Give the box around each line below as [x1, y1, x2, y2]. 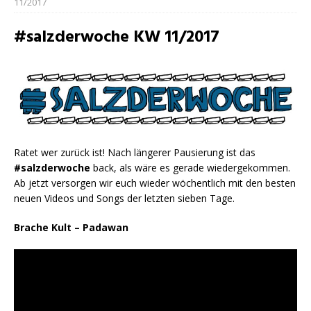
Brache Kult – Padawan [14, 221, 128, 235]
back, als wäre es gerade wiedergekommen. [90, 161, 290, 175]
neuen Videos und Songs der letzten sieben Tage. [14, 192, 235, 205]
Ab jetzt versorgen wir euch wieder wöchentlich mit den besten [14, 176, 296, 190]
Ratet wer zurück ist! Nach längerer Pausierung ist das [14, 146, 255, 160]
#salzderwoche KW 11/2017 [14, 24, 219, 51]
